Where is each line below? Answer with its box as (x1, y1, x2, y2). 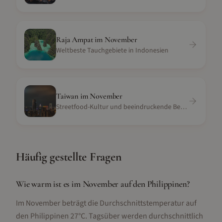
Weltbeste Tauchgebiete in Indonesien (56, 46, 168, 55)
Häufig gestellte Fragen (16, 150, 122, 164)
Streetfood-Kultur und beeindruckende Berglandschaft (180, 102, 187, 112)
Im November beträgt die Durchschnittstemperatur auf (16, 198, 197, 209)
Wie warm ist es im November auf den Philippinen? (16, 178, 190, 189)
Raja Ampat (56, 35, 93, 45)
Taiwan (56, 91, 79, 101)
